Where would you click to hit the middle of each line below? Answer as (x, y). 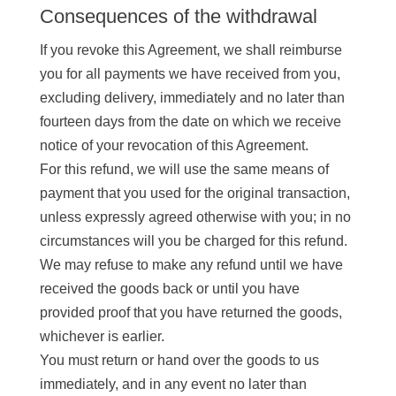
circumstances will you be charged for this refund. (193, 241)
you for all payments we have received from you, (190, 74)
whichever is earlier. (102, 336)
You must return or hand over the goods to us (179, 360)
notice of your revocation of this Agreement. (174, 145)
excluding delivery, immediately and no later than (192, 98)
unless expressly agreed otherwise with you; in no (195, 217)
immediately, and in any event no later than (173, 384)
